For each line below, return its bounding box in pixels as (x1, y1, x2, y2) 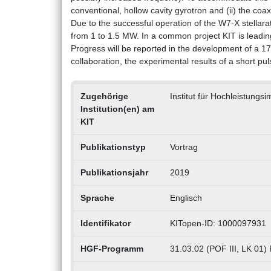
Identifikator (80, 218, 131, 229)
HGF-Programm (80, 244, 143, 254)
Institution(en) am (80, 104, 154, 114)
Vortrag (169, 142, 198, 152)
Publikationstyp (80, 142, 146, 152)
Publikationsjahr (80, 168, 148, 178)
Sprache (80, 193, 114, 203)
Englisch (169, 193, 202, 203)
